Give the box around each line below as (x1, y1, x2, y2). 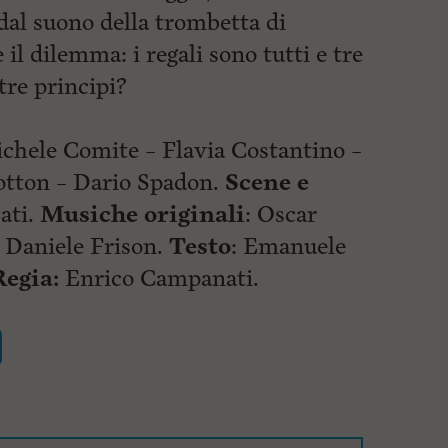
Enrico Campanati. (59, 263, 259, 294)
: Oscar (245, 199, 317, 230)
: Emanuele (231, 231, 346, 262)
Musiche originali (40, 199, 245, 230)
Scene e (225, 167, 309, 198)
